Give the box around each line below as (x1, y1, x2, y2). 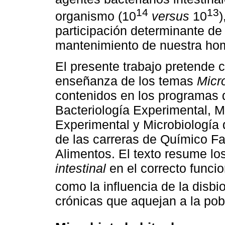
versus (152, 9, 189, 24)
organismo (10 (55, 9, 136, 24)
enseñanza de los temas (55, 74, 197, 88)
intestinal (55, 161, 106, 176)
